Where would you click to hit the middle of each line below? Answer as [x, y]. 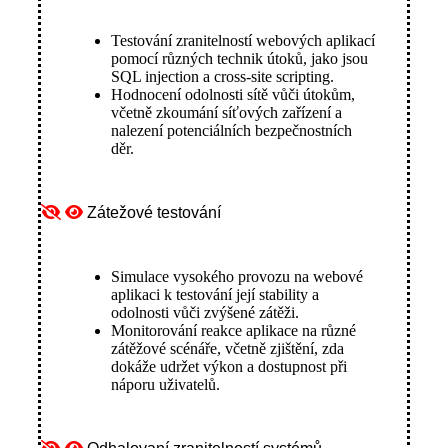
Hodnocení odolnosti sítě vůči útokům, [233, 95]
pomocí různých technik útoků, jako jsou [239, 59]
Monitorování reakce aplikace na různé [233, 331]
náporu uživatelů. [165, 385]
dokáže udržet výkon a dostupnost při [229, 367]
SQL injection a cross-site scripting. [222, 77]
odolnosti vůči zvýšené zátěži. [205, 313]
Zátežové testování [154, 213]
